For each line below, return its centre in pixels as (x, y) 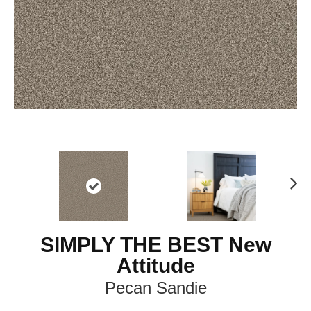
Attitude (155, 266)
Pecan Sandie (155, 288)
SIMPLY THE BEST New (155, 245)
